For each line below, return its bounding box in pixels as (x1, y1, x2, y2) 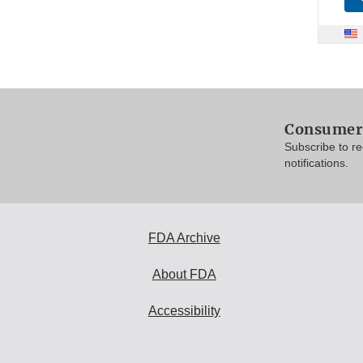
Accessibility (147, 303, 220, 318)
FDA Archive (147, 230, 220, 245)
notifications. (284, 156, 348, 169)
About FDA (152, 267, 216, 281)
